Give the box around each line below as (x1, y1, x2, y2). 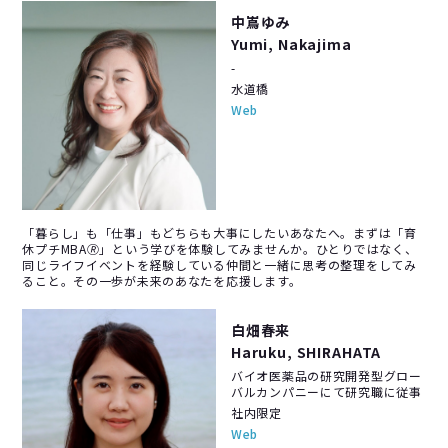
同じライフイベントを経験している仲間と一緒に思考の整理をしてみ (22, 255, 417, 273)
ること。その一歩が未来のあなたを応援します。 (22, 271, 302, 289)
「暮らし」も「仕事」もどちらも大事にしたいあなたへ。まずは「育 (22, 223, 417, 241)
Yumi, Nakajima (230, 33, 352, 54)
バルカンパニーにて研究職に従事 (230, 382, 422, 400)
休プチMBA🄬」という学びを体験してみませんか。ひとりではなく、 (22, 239, 418, 257)
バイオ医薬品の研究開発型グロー (230, 366, 422, 384)
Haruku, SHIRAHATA (230, 341, 382, 362)
